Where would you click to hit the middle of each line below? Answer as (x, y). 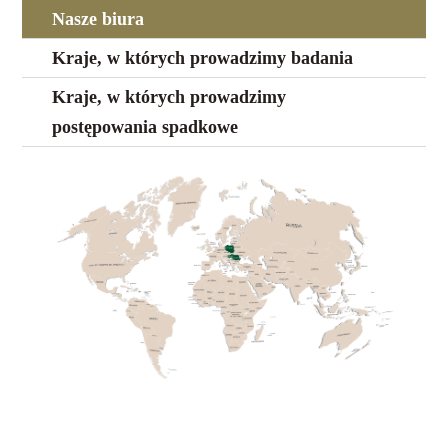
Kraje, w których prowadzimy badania (203, 57)
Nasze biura (98, 18)
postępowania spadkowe (145, 126)
